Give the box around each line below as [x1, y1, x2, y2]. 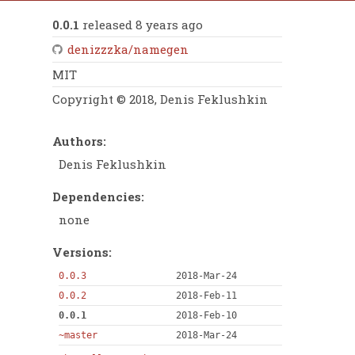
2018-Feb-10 [175, 310, 237, 322]
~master [58, 330, 97, 342]
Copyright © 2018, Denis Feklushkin [52, 91, 268, 108]
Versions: [52, 243, 112, 260]
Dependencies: [52, 188, 144, 204]
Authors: [52, 132, 106, 149]
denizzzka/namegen [67, 41, 189, 58]
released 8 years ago [79, 17, 203, 33]
